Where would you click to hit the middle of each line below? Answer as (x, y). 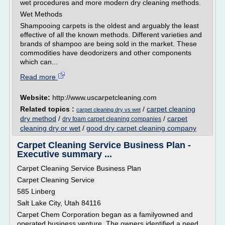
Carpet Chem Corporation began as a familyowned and (105, 214)
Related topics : (48, 109)
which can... (39, 62)
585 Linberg (36, 191)
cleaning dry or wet (50, 128)
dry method (38, 119)
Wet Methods (41, 14)
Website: (36, 97)
